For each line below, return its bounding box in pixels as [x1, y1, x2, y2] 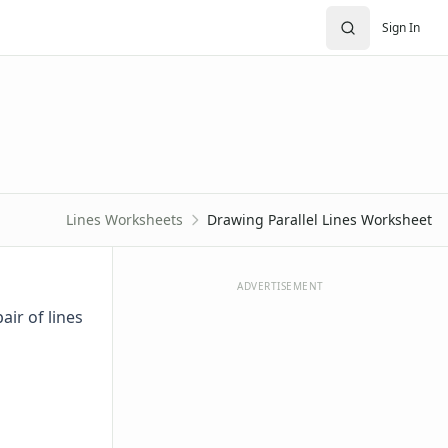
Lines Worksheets [66, 210, 183, 229]
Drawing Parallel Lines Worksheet [207, 210, 432, 229]
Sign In [382, 18, 420, 36]
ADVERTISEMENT [237, 279, 324, 293]
